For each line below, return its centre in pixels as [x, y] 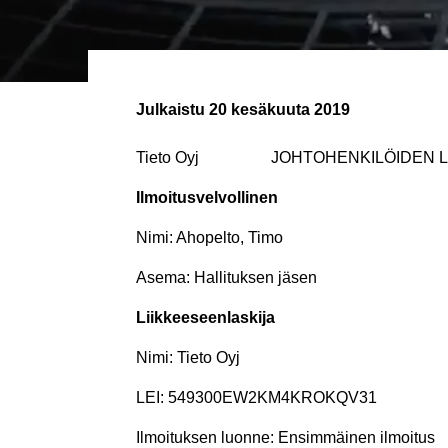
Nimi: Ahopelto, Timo [209, 237]
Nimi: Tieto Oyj [188, 357]
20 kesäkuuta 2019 [277, 109]
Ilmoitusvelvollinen [207, 197]
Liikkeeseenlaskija [205, 317]
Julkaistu [170, 109]
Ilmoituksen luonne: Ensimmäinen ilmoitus [285, 437]
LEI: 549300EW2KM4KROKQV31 [256, 397]
